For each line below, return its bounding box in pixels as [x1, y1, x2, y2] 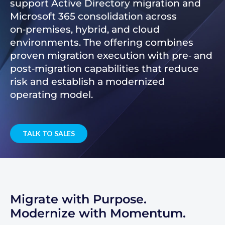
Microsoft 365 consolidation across [10, 10, 177, 22]
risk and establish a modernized [10, 75, 165, 87]
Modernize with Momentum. [10, 206, 186, 220]
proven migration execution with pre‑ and [10, 49, 212, 61]
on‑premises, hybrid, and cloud [10, 23, 160, 35]
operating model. [10, 88, 93, 100]
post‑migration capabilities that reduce [10, 62, 199, 74]
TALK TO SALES [23, 129, 75, 138]
